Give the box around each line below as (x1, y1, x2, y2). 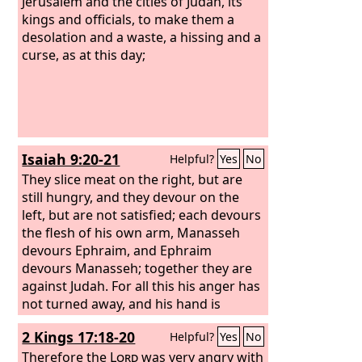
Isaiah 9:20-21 (22, 149, 120, 169)
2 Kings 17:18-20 (22, 327, 136, 347)
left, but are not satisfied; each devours (22, 205, 262, 224)
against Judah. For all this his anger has (22, 276, 261, 295)
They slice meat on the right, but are (22, 170, 243, 188)
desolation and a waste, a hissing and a (22, 27, 262, 46)
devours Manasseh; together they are (22, 259, 253, 277)
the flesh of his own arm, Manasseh (22, 223, 241, 242)
